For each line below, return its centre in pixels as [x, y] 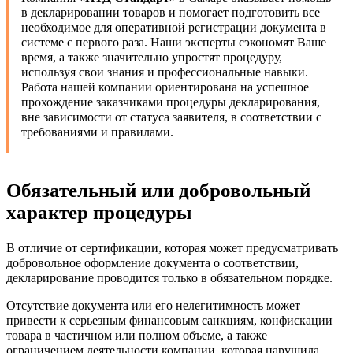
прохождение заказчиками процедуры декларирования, [171, 102]
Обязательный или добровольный [158, 191]
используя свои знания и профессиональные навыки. [165, 72]
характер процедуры [99, 213]
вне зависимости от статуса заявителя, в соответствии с [171, 117]
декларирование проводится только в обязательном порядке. [169, 278]
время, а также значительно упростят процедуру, [152, 58]
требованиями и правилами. [97, 132]
